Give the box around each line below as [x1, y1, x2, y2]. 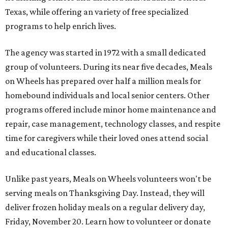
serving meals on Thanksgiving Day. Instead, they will [5, 188, 205, 198]
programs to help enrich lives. [5, 21, 116, 32]
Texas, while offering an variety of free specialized [5, 7, 189, 17]
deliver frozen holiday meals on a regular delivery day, [5, 202, 205, 213]
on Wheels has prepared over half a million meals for [5, 76, 201, 87]
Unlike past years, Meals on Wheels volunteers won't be [5, 174, 211, 184]
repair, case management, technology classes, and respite [5, 119, 220, 129]
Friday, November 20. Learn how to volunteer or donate [5, 216, 211, 227]
